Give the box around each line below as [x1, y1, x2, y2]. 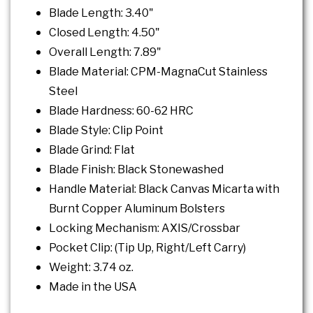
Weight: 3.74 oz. [49, 261, 133, 275]
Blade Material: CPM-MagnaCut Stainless [49, 65, 268, 79]
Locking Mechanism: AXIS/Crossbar [49, 221, 240, 235]
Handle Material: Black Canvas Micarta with [49, 182, 279, 196]
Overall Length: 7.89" [49, 45, 161, 59]
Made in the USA [49, 280, 137, 294]
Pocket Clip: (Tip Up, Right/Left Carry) [49, 241, 246, 255]
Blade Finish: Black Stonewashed [49, 163, 224, 177]
